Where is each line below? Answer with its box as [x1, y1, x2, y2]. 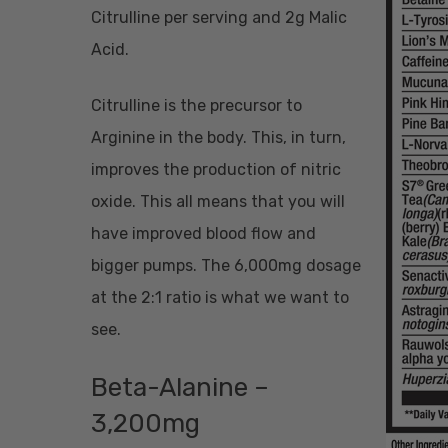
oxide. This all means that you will [91, 192, 345, 212]
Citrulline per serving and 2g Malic [91, 8, 347, 28]
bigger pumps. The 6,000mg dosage [91, 256, 361, 276]
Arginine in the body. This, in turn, [91, 128, 346, 148]
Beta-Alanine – [91, 372, 269, 404]
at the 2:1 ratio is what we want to [91, 288, 349, 308]
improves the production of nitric [91, 160, 341, 180]
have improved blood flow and [91, 224, 316, 244]
